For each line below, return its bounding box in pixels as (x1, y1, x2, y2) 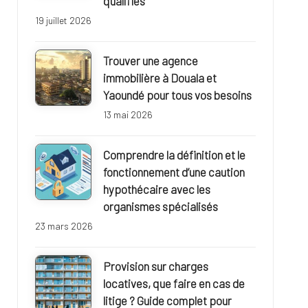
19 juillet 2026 (34, 14, 91, 27)
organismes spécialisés (102, 199, 218, 214)
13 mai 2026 (102, 109, 153, 121)
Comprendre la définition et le (102, 148, 245, 162)
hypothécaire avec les (102, 182, 210, 197)
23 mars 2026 (34, 220, 93, 232)
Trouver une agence (102, 54, 198, 68)
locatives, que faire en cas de (102, 276, 245, 291)
